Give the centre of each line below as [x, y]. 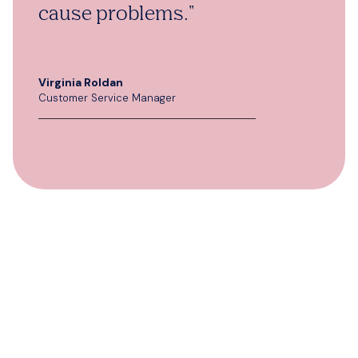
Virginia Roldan [81, 82]
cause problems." [116, 14]
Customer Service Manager [107, 98]
